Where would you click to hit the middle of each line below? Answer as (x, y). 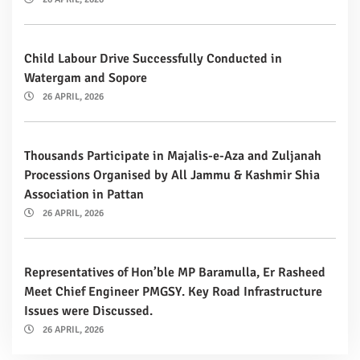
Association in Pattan (84, 194)
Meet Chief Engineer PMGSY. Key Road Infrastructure (173, 291)
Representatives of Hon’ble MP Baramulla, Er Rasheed (175, 272)
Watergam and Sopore (86, 78)
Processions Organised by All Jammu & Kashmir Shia (172, 175)
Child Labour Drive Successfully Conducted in (153, 58)
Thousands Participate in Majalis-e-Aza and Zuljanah (173, 155)
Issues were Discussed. (88, 311)
